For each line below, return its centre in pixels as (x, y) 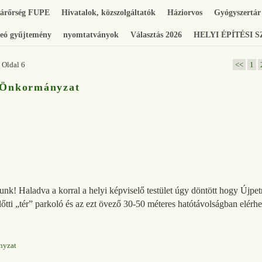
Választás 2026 (156, 35)
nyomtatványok (91, 35)
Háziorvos (185, 13)
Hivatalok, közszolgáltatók (108, 13)
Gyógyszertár (237, 13)
